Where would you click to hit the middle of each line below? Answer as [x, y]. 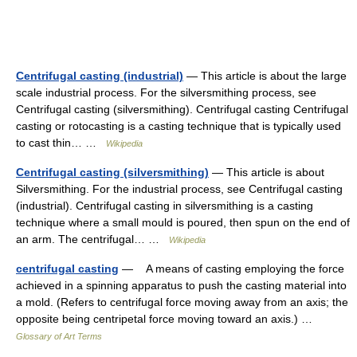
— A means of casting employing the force [231, 269]
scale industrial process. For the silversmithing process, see [166, 92]
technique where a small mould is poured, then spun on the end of [183, 222]
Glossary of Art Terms [59, 336]
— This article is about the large [265, 76]
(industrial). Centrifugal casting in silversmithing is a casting [165, 206]
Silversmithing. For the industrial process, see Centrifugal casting [179, 189]
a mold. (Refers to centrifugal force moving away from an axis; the [182, 302]
